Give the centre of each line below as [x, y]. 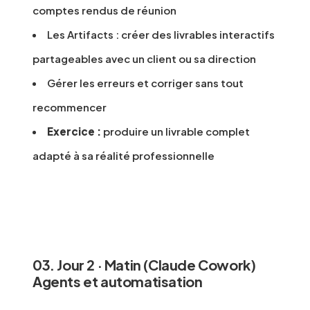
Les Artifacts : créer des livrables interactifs [161, 35]
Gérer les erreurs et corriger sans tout [145, 83]
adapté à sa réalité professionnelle [124, 156]
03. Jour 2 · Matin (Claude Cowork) [144, 265]
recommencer [70, 107]
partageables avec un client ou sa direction [144, 59]
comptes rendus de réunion [104, 10]
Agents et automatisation [118, 282]
